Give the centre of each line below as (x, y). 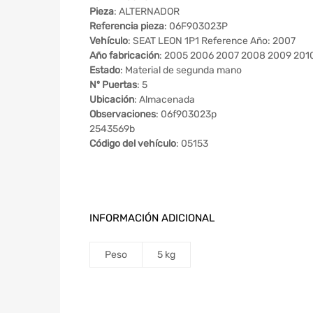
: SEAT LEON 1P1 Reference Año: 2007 (212, 41)
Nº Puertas (113, 85)
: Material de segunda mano (181, 70)
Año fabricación (124, 55)
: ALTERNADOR (147, 11)
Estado (105, 70)
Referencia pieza (127, 26)
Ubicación (112, 99)
